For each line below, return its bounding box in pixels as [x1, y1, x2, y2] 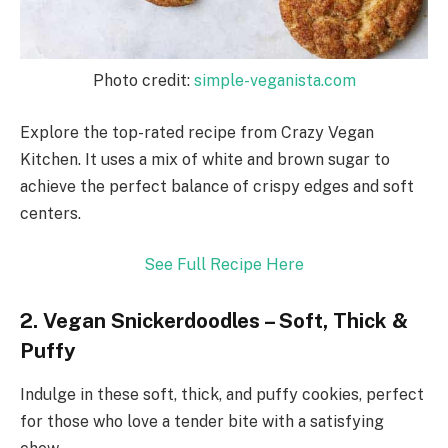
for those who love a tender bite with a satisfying [20, 412, 384, 432]
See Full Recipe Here [144, 255, 304, 275]
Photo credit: [92, 71, 194, 91]
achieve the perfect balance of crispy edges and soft [20, 176, 414, 196]
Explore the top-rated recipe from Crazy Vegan [20, 122, 374, 142]
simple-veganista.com [193, 71, 356, 91]
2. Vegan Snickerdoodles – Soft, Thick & [20, 308, 408, 333]
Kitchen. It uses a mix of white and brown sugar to [20, 149, 390, 169]
